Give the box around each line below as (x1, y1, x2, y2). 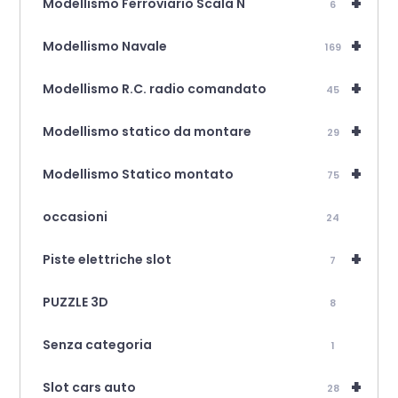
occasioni (43, 207, 108, 226)
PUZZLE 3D (43, 292, 109, 311)
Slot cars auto (43, 378, 137, 396)
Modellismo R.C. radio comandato (43, 79, 267, 98)
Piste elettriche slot (43, 250, 172, 268)
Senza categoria (43, 335, 153, 354)
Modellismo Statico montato (43, 164, 235, 183)
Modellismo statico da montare (43, 122, 252, 140)
